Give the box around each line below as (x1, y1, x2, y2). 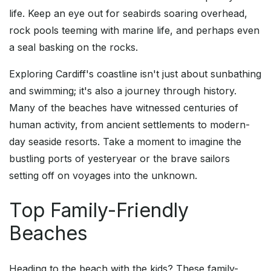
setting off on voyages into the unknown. (9, 169, 197, 182)
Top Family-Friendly (9, 198, 189, 223)
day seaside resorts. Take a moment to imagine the (9, 135, 241, 148)
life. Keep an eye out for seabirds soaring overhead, (9, 7, 247, 20)
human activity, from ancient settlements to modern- (9, 119, 250, 131)
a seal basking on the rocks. (9, 41, 138, 54)
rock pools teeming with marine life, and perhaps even (9, 24, 260, 37)
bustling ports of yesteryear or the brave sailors (9, 152, 230, 165)
